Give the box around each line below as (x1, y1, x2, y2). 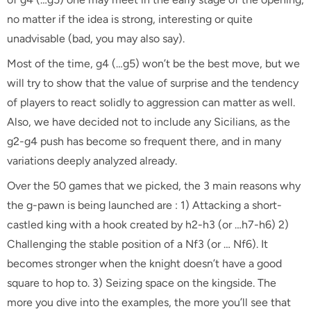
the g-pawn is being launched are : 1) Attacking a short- (7, 199, 282, 212)
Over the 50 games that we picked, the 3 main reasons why (7, 179, 301, 192)
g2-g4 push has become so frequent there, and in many (7, 135, 281, 148)
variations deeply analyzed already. (7, 154, 177, 167)
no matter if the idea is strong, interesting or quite (7, 12, 253, 26)
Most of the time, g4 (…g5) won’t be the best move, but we (7, 57, 300, 70)
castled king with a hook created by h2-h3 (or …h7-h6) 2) (7, 218, 289, 231)
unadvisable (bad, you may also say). (7, 32, 185, 45)
